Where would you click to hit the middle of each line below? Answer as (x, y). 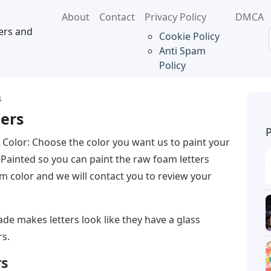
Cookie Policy (189, 36)
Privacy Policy (175, 17)
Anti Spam (182, 51)
